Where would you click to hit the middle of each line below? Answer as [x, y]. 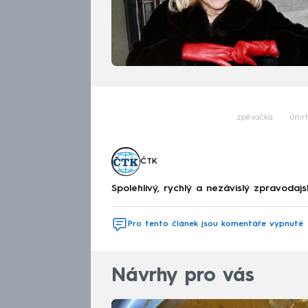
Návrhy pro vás [183, 277]
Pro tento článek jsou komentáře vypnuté [216, 224]
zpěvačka [255, 118]
